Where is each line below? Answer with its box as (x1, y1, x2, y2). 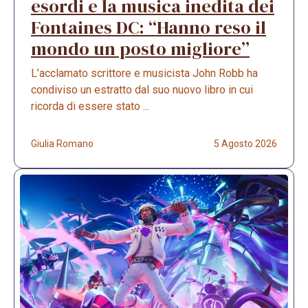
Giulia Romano (31, 137, 93, 149)
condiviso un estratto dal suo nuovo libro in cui (31, 82, 253, 96)
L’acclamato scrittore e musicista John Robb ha (31, 66, 258, 80)
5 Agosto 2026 (214, 137, 277, 149)
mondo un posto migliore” (31, 36, 250, 61)
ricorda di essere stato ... (31, 99, 149, 113)
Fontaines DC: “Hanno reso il (31, 14, 266, 40)
